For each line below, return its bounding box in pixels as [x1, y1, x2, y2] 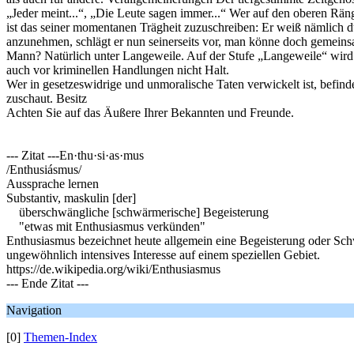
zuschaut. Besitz [6, 92, 87, 105]
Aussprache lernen [6, 177, 99, 190]
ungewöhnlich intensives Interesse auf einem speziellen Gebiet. [6, 248, 320, 262]
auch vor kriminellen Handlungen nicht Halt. [6, 63, 229, 77]
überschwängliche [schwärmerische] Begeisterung [6, 205, 269, 219]
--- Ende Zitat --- [6, 277, 88, 290]
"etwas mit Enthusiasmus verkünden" [6, 220, 205, 233]
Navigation [6, 303, 62, 317]
